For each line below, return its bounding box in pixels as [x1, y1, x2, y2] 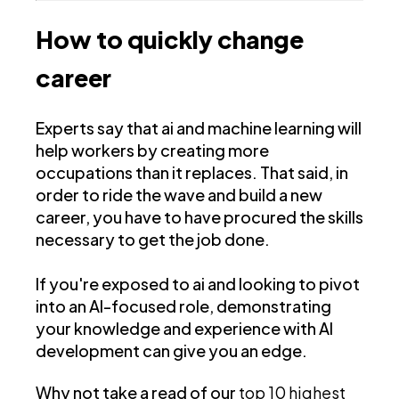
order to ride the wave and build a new [36, 183, 322, 205]
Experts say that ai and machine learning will [36, 117, 362, 138]
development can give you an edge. [36, 339, 307, 361]
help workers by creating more [36, 139, 269, 160]
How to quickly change [36, 23, 304, 54]
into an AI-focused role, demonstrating [36, 295, 331, 316]
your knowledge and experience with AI [36, 317, 333, 338]
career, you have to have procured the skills [36, 206, 363, 227]
